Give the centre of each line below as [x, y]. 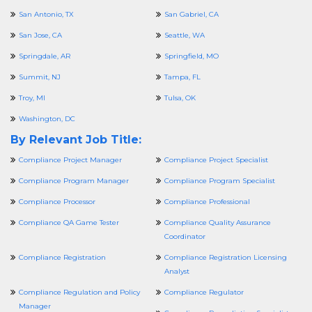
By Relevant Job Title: [76, 140]
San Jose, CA [40, 35]
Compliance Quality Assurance [218, 223]
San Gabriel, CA [192, 14]
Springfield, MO [192, 56]
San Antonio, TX [46, 14]
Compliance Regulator [204, 292]
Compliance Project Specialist [216, 160]
